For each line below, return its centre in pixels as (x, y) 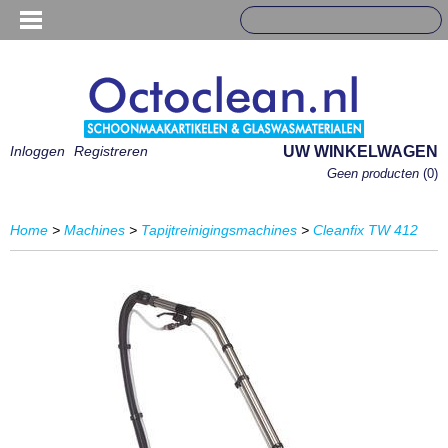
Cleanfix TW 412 (365, 230)
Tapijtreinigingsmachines (219, 230)
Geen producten (375, 173)
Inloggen (37, 151)
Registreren (111, 151)
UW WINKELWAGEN (360, 151)
